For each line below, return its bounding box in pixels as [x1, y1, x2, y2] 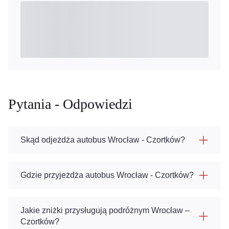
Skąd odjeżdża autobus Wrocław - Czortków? [20, 135, 185, 144]
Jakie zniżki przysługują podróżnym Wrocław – [20, 206, 190, 215]
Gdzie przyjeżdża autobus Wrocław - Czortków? [20, 171, 194, 179]
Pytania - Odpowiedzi [8, 96, 132, 112]
